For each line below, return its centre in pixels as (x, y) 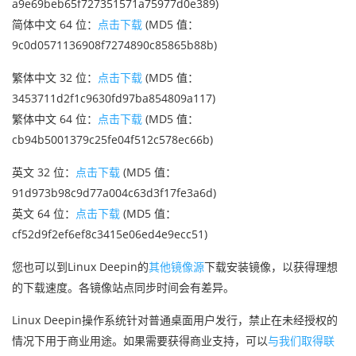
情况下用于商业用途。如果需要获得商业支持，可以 (140, 341)
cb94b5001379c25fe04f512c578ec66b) (112, 139)
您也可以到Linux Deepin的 (80, 267)
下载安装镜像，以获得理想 (271, 267)
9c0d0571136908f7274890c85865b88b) (114, 45)
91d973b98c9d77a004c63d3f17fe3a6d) (114, 193)
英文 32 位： (44, 172)
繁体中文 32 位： (55, 77)
